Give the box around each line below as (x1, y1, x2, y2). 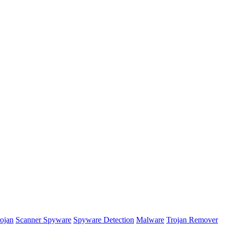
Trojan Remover (166, 215, 218, 224)
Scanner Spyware (16, 215, 71, 224)
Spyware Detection (73, 215, 134, 224)
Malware (136, 215, 164, 224)
